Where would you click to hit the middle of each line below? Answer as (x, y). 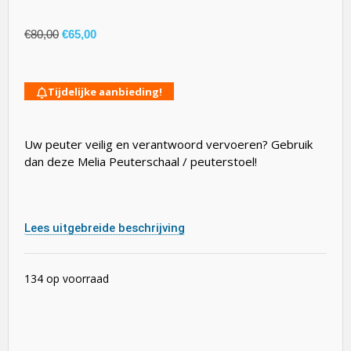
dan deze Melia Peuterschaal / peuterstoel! (141, 161)
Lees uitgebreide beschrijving (105, 228)
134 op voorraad (67, 279)
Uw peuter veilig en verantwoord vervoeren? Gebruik (168, 144)
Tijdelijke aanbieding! (105, 92)
